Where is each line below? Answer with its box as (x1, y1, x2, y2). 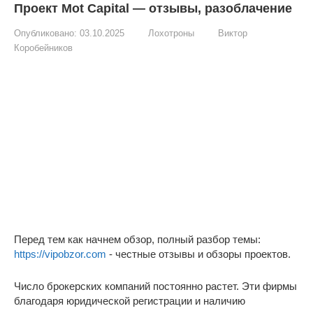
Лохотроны (148, 28, 194, 38)
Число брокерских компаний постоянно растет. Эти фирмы (14, 280, 297, 293)
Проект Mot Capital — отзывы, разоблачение (14, 1, 292, 15)
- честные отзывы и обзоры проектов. (106, 248, 291, 261)
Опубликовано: (14, 28, 77, 38)
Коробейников (14, 43, 73, 53)
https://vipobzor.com (14, 248, 106, 261)
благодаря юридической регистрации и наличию (14, 295, 245, 307)
